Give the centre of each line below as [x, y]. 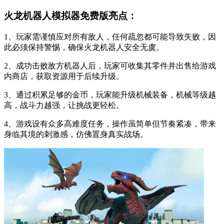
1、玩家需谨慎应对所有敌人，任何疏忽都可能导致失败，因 [110, 37]
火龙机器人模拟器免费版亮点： [70, 16]
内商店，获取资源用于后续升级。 [64, 76]
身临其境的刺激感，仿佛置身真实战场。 [76, 134]
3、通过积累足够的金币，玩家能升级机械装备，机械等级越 [110, 95]
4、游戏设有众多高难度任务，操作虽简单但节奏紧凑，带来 [110, 124]
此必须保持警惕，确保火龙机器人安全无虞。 [84, 47]
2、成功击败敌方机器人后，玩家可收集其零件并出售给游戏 [110, 66]
